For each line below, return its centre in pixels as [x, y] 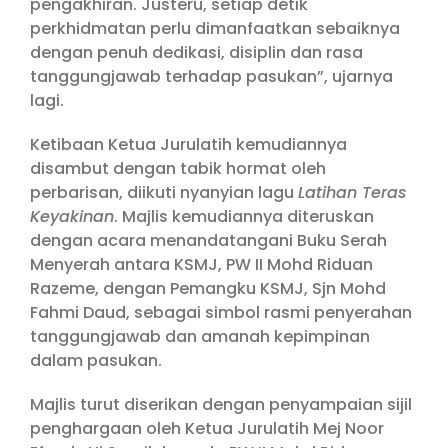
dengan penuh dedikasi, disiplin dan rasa [196, 53]
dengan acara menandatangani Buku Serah [208, 241]
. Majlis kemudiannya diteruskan [244, 217]
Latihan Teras [352, 193]
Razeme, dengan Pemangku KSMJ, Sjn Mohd [208, 289]
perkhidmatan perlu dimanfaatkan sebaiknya [215, 29]
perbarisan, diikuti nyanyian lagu [164, 193]
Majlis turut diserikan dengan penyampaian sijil [221, 405]
